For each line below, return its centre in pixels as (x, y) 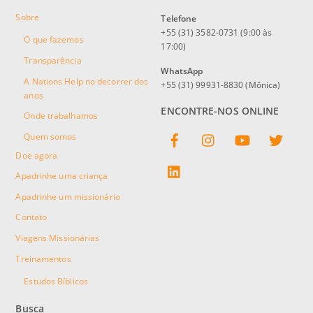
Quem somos (50, 136)
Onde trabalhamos (61, 116)
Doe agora (37, 155)
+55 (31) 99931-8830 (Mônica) (221, 85)
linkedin (202, 162)
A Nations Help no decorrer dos (86, 81)
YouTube (271, 130)
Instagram (239, 130)
